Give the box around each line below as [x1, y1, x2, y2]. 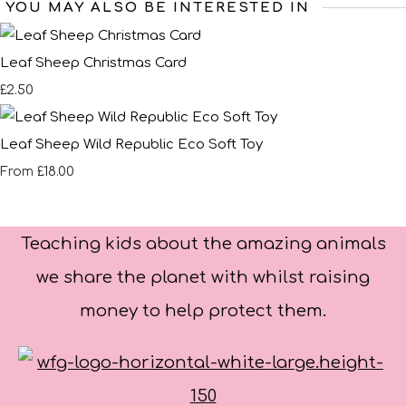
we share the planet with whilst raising [36, 268, 370, 287]
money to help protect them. [80, 302, 326, 321]
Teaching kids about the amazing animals [20, 235, 386, 254]
